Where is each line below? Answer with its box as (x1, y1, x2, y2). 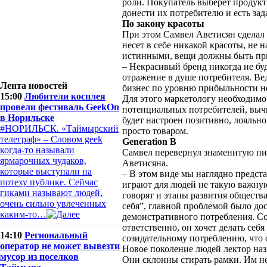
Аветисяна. (122, 158, 168, 168)
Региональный (24, 230, 88, 240)
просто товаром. (122, 126, 188, 136)
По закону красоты (122, 18, 204, 29)
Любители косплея (24, 91, 105, 101)
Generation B (122, 136, 176, 147)
